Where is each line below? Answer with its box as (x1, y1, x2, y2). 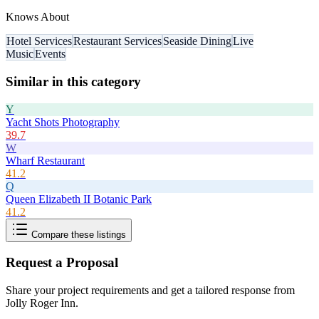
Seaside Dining (163, 35, 231, 48)
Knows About (6, 11, 69, 23)
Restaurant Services (73, 35, 162, 48)
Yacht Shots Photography (6, 115, 120, 128)
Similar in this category (6, 73, 141, 89)
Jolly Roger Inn (6, 297, 75, 310)
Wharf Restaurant (6, 154, 85, 167)
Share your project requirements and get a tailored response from (6, 284, 295, 297)
